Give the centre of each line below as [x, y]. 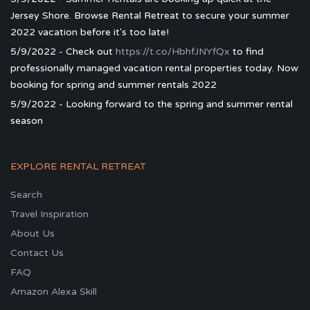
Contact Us [37, 253]
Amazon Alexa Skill [54, 291]
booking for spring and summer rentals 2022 [113, 84]
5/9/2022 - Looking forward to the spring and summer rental [152, 104]
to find [247, 51]
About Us [33, 233]
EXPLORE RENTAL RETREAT [78, 166]
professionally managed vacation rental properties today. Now [154, 68]
